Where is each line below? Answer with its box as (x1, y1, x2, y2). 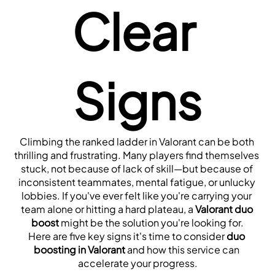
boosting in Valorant (34, 242, 125, 256)
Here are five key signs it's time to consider (28, 229, 227, 242)
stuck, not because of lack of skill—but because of (20, 161, 253, 175)
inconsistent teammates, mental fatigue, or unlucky (18, 175, 255, 188)
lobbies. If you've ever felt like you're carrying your (21, 188, 252, 202)
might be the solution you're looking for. (59, 215, 244, 229)
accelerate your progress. (77, 256, 198, 269)
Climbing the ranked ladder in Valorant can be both (19, 134, 254, 148)
